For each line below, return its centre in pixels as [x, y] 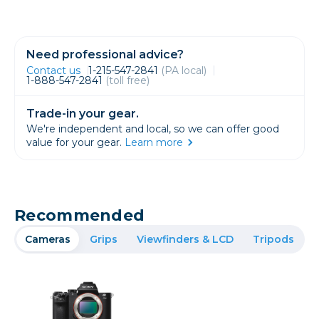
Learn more [154, 143]
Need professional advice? [105, 55]
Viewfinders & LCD [185, 240]
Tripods [273, 240]
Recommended [80, 216]
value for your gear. [75, 143]
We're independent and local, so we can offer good [153, 129]
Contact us [53, 71]
